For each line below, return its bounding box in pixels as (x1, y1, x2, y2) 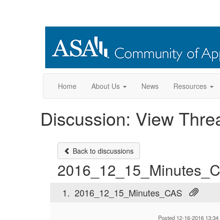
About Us (91, 81, 120, 91)
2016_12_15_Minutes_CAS (75, 186, 182, 199)
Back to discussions (71, 146, 134, 156)
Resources (173, 81, 207, 91)
